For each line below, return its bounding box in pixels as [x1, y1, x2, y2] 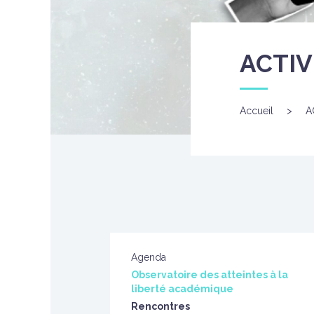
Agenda [131, 252, 166, 263]
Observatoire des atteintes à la [131, 269, 288, 280]
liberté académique [131, 283, 233, 294]
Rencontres [131, 301, 190, 312]
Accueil [240, 105, 273, 116]
